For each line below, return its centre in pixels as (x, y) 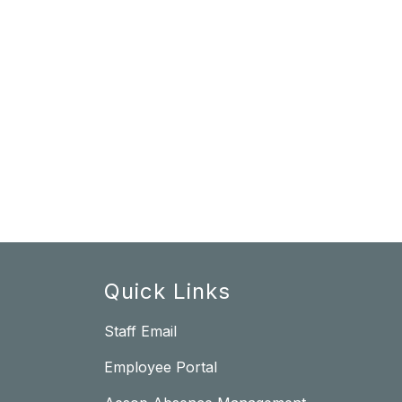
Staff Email (140, 332)
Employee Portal (161, 367)
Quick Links (167, 292)
